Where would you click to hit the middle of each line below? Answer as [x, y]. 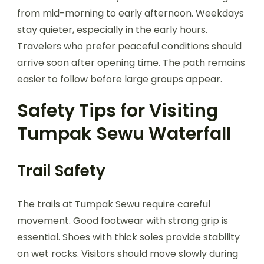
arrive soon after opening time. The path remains [131, 62]
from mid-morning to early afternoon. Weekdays [131, 13]
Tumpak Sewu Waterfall [124, 133]
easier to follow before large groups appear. [120, 79]
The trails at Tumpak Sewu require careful [114, 204]
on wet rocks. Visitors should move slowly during [128, 253]
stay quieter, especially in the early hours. [112, 29]
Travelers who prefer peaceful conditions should [129, 46]
